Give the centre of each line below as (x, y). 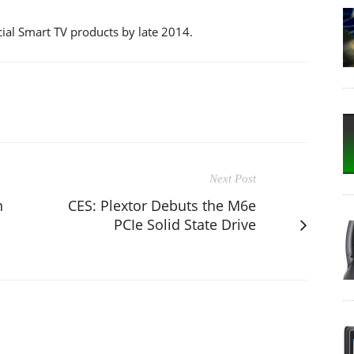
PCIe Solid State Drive (185, 224)
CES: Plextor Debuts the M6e (162, 205)
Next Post (233, 178)
